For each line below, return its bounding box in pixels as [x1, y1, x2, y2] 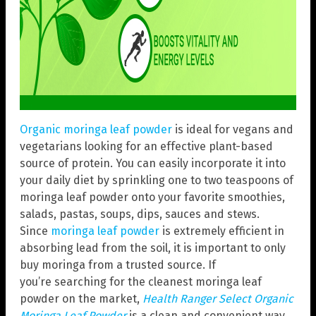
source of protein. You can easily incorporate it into [20, 156, 286, 170]
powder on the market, [20, 291, 142, 305]
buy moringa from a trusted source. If [20, 257, 216, 272]
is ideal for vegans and [172, 122, 293, 136]
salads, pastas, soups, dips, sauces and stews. [20, 207, 260, 221]
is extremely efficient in [159, 224, 284, 238]
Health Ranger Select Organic [142, 291, 293, 305]
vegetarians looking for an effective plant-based [20, 139, 273, 153]
